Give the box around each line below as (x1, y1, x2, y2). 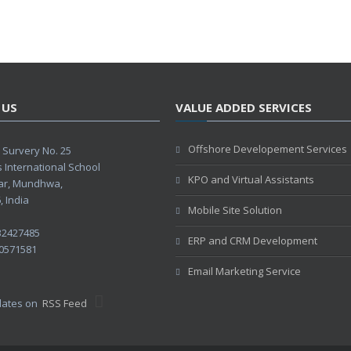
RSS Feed (42, 295, 87, 310)
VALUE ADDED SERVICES (175, 99, 312, 115)
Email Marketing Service (188, 263, 301, 278)
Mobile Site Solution (188, 202, 282, 217)
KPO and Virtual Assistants (188, 172, 314, 186)
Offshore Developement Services (188, 141, 347, 156)
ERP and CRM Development (188, 233, 317, 248)
